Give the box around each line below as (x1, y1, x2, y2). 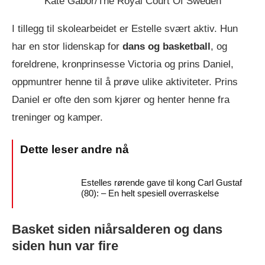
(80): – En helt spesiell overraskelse (81, 188, 219, 198)
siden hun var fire (12, 238, 118, 253)
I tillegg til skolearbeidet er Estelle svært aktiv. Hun (12, 22, 238, 34)
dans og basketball (122, 40, 211, 52)
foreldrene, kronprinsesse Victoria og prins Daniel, (12, 58, 234, 70)
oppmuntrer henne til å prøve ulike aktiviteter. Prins (12, 76, 238, 88)
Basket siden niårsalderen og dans (12, 221, 222, 237)
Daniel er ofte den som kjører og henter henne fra (12, 93, 230, 105)
